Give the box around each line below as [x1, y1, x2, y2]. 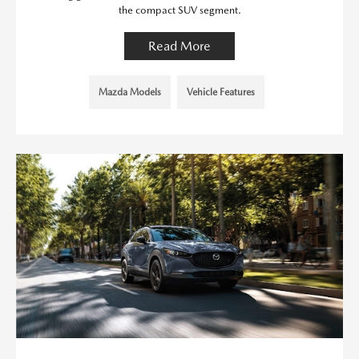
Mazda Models [98, 87, 161, 99]
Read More [148, 38, 211, 54]
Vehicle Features [186, 87, 255, 99]
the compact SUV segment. [118, 4, 241, 17]
